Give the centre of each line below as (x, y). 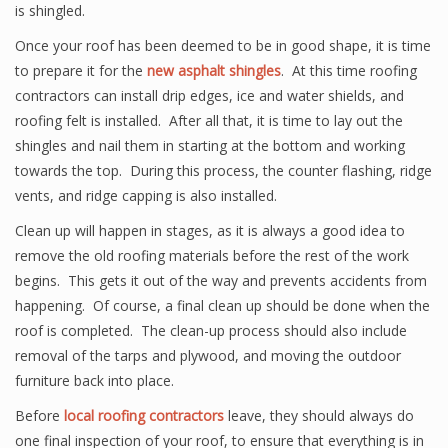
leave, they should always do (321, 415)
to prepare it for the (81, 70)
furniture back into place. (94, 380)
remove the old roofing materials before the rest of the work (212, 255)
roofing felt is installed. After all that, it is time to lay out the (209, 120)
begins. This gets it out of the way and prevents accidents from (221, 280)
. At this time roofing (349, 70)
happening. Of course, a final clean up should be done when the (222, 305)
